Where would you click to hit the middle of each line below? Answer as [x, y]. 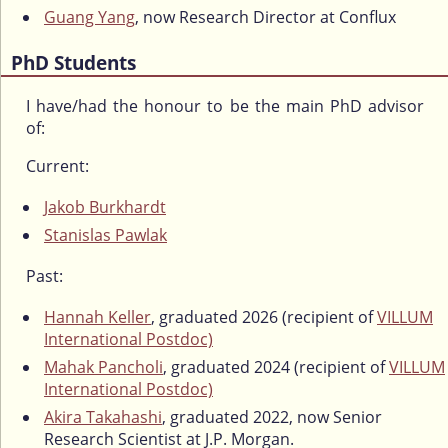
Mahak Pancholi [103, 367]
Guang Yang [89, 16]
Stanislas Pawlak [105, 235]
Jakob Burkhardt [105, 207]
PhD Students [73, 62]
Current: [57, 166]
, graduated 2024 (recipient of [276, 367]
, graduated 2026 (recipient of [264, 317]
